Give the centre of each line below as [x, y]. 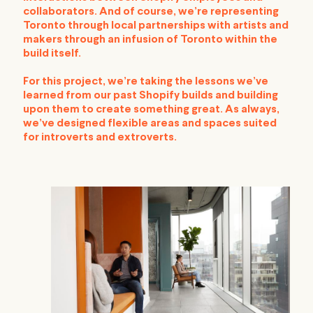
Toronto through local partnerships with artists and [156, 26]
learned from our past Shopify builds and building [151, 96]
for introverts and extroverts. [100, 138]
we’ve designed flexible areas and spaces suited [150, 124]
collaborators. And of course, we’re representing [151, 12]
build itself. [52, 54]
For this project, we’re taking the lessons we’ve [146, 82]
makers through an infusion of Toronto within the [150, 40]
